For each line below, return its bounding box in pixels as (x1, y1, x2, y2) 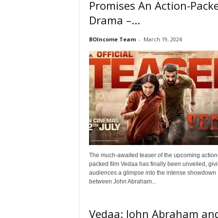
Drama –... (89, 13, 140, 27)
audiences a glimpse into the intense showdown (89, 169, 216, 176)
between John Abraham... (89, 178, 156, 185)
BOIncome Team (89, 36, 136, 43)
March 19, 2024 (143, 36, 182, 43)
